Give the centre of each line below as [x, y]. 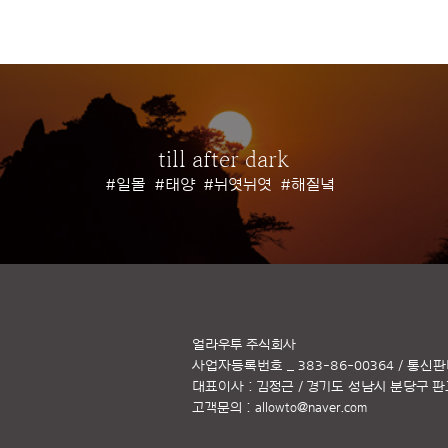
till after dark [224, 161]
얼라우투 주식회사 [244, 345]
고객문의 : [223, 408]
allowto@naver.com [311, 408]
